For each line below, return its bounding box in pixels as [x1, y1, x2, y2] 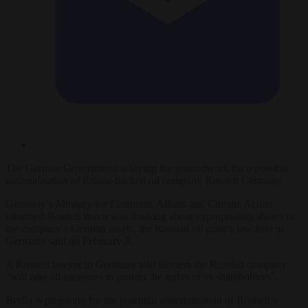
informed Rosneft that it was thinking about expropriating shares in [5, 210, 294, 222]
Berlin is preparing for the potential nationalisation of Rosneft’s [5, 294, 277, 306]
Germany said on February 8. [5, 234, 133, 247]
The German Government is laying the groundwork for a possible [5, 162, 289, 174]
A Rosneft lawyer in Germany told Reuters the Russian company [5, 258, 287, 270]
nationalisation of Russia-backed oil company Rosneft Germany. [5, 174, 284, 186]
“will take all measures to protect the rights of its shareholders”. [5, 270, 278, 283]
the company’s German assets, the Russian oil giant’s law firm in [5, 222, 284, 234]
